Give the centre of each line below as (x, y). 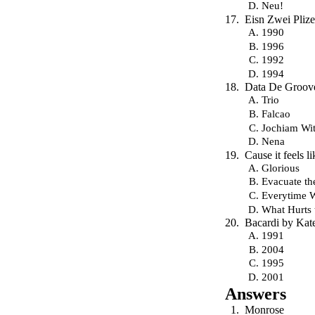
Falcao (276, 113)
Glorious (281, 167)
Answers (256, 294)
